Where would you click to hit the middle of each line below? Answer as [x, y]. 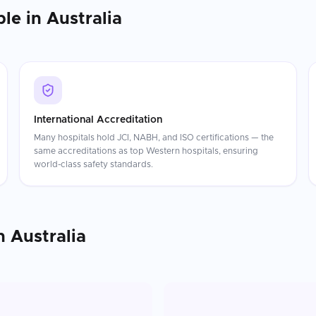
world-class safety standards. [93, 164]
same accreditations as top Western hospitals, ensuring [146, 151]
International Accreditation [98, 120]
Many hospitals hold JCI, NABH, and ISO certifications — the [153, 138]
